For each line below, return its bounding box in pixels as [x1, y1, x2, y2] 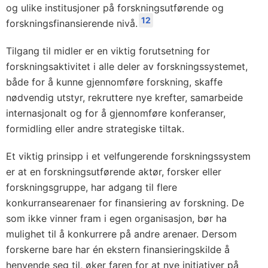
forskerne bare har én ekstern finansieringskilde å [6, 243, 230, 255]
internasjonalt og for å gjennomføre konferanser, [6, 107, 226, 119]
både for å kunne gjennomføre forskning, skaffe [6, 76, 223, 88]
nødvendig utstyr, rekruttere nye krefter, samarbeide [6, 92, 243, 103]
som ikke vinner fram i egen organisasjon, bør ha [6, 212, 227, 224]
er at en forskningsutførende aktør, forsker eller [6, 166, 221, 178]
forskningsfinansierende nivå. [6, 17, 138, 29]
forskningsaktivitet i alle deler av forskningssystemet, [6, 60, 248, 72]
